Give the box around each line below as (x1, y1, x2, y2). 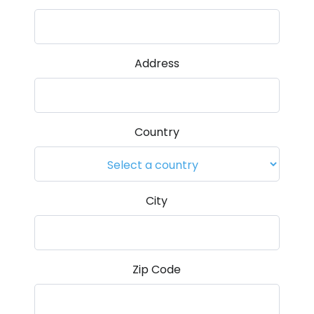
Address (134, 55, 179, 71)
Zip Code (132, 261, 182, 278)
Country (134, 124, 179, 140)
